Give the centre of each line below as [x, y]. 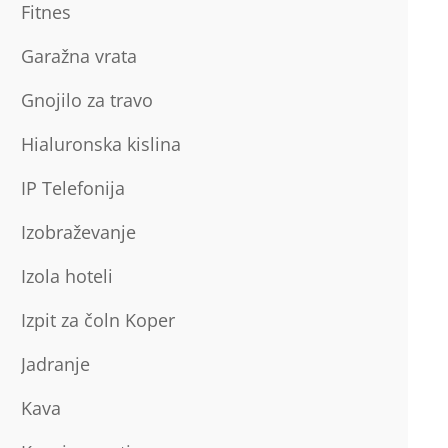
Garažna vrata [78, 56]
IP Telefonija [72, 188]
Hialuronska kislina [100, 144]
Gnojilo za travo [86, 100]
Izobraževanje [78, 232]
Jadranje [55, 364]
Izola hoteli [66, 276]
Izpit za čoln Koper [97, 320]
